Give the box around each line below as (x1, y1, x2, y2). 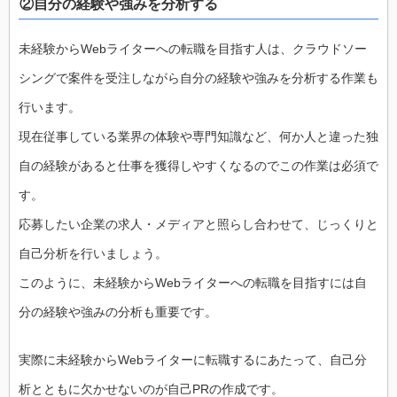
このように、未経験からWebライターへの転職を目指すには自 (19, 275, 367, 290)
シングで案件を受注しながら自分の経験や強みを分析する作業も (19, 70, 378, 85)
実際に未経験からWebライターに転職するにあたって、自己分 (19, 352, 367, 367)
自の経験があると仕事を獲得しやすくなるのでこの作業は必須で (19, 158, 378, 173)
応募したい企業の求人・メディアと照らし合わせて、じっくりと (19, 216, 378, 231)
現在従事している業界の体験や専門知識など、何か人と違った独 (19, 128, 378, 144)
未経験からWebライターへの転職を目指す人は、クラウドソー (19, 41, 367, 56)
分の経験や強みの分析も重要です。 (19, 304, 217, 319)
